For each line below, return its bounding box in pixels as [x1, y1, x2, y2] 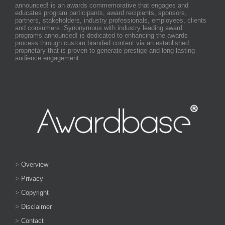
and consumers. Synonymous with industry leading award [15, 24, 182, 32]
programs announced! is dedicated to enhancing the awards [15, 31, 188, 39]
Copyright [21, 189, 49, 197]
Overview [21, 161, 48, 169]
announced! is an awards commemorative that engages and [15, 1, 188, 9]
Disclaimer [21, 203, 52, 211]
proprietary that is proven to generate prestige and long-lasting [15, 46, 195, 54]
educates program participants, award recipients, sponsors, [15, 9, 187, 17]
